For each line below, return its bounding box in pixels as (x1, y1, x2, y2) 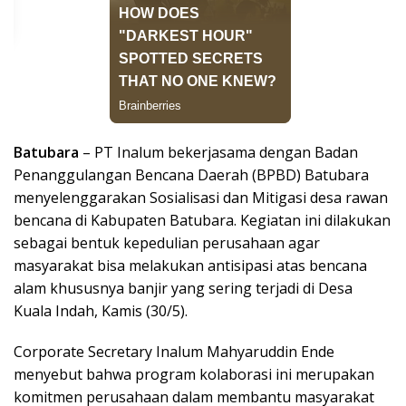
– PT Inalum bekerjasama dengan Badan (82, 141, 358, 162)
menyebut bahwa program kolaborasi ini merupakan (14, 363, 374, 384)
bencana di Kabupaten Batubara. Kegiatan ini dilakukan (14, 209, 391, 230)
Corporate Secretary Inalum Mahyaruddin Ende (14, 341, 334, 362)
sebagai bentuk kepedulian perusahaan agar (14, 232, 320, 253)
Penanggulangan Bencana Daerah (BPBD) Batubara (14, 164, 369, 185)
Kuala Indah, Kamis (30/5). (14, 300, 188, 321)
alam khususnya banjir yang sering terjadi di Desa (14, 277, 353, 298)
